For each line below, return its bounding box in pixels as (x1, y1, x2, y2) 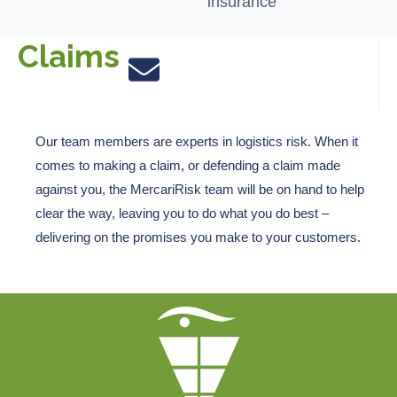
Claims (18, 37, 120, 74)
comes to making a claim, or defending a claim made (35, 157, 341, 173)
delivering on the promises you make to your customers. (35, 229, 362, 245)
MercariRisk (130, 181, 202, 197)
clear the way (35, 205, 113, 221)
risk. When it (283, 133, 359, 149)
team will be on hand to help (201, 181, 365, 197)
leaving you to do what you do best (115, 205, 319, 221)
